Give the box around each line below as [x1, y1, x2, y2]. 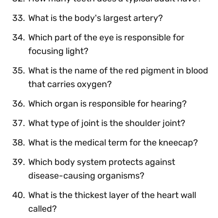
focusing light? [28, 45, 89, 56]
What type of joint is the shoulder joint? [28, 117, 185, 128]
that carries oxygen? [28, 78, 112, 90]
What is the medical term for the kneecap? [28, 137, 198, 148]
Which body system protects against [28, 156, 175, 167]
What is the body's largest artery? [28, 12, 163, 23]
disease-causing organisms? [28, 170, 145, 181]
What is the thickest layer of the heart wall [28, 189, 196, 200]
